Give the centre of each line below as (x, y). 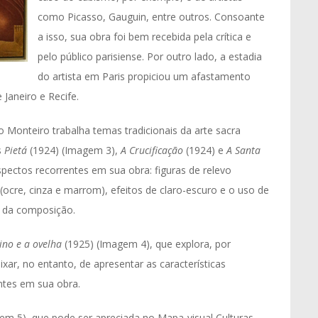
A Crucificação (152, 150)
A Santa (243, 150)
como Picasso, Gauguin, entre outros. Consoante (151, 17)
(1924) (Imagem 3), (74, 150)
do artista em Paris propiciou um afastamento (144, 76)
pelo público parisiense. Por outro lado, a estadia (150, 56)
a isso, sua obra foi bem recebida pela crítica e (144, 37)
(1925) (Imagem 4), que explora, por (148, 244)
